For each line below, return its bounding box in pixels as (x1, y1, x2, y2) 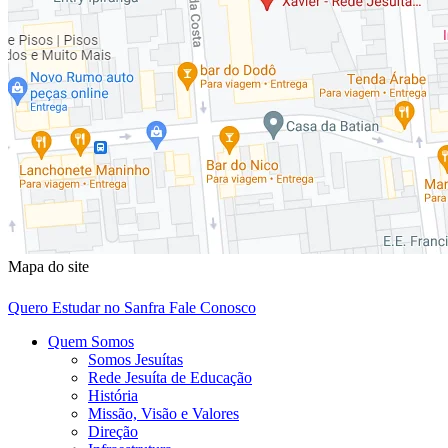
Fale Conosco (169, 299, 256, 317)
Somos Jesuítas (88, 351, 183, 369)
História (88, 387, 138, 405)
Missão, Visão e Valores (88, 405, 239, 423)
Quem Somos (48, 333, 134, 351)
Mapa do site (8, 258, 89, 276)
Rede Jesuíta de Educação (88, 369, 252, 387)
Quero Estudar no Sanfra (8, 299, 165, 317)
